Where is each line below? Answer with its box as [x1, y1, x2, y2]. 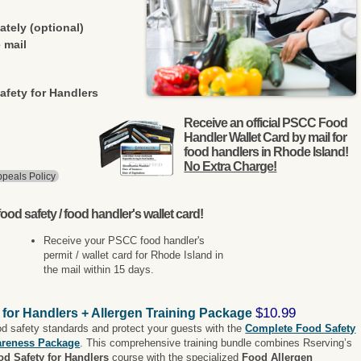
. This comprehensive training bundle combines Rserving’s [80, 337, 353, 349]
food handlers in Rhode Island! [184, 145, 349, 159]
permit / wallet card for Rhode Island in [44, 249, 224, 261]
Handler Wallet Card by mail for [184, 131, 347, 144]
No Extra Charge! [184, 160, 277, 173]
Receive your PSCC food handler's [44, 234, 205, 247]
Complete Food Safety [245, 322, 356, 334]
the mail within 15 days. [44, 263, 155, 276]
